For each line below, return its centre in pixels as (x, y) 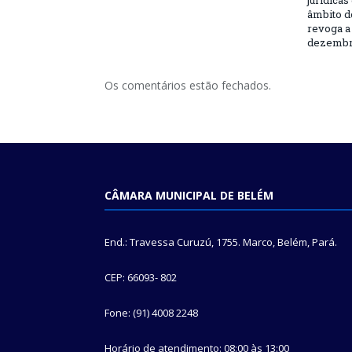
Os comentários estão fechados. (188, 85)
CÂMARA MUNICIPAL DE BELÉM (189, 195)
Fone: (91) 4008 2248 (151, 313)
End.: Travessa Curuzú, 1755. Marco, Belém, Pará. (221, 242)
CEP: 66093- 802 (141, 277)
